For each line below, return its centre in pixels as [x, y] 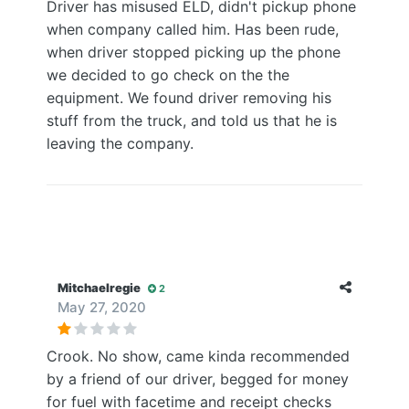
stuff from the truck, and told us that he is [192, 121]
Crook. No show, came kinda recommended [198, 356]
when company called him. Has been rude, [193, 29]
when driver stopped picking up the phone [194, 52]
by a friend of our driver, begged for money [198, 379]
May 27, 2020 [102, 307]
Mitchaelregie [99, 288]
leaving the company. [120, 143]
